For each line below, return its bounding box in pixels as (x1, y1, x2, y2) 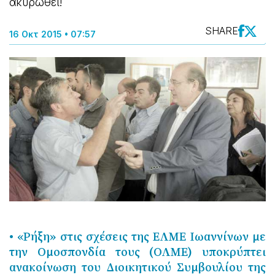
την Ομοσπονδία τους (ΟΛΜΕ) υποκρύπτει (9, 244, 266, 260)
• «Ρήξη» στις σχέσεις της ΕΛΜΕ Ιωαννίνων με (9, 228, 266, 245)
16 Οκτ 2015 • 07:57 (9, 29, 96, 39)
